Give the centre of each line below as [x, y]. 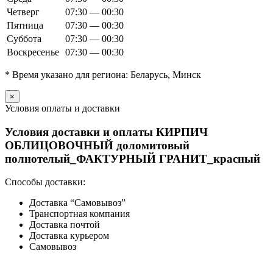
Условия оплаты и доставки [62, 108]
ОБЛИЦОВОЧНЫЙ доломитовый [97, 145]
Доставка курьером [69, 236]
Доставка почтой [65, 225]
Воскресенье [33, 52]
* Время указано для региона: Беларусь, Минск [103, 74]
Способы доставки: [45, 182]
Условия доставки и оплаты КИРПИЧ [106, 132]
